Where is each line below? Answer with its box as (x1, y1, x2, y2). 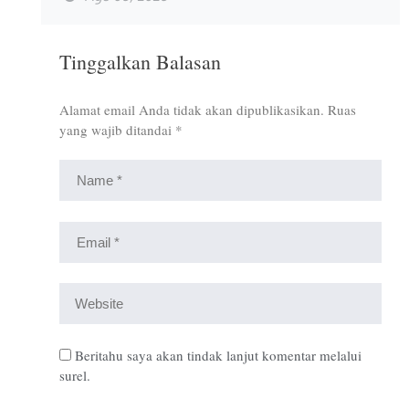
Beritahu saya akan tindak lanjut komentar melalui (75, 345, 362, 364)
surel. (59, 365, 90, 384)
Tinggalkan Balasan (59, 47, 221, 75)
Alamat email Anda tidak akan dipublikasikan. (59, 100, 324, 119)
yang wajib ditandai (59, 120, 175, 139)
